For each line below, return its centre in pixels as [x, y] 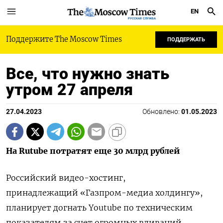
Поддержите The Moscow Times [64, 39]
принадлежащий [43, 193]
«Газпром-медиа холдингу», [141, 193]
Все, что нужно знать [88, 74]
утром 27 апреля [69, 90]
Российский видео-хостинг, [66, 178]
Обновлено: [162, 112]
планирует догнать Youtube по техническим [99, 208]
